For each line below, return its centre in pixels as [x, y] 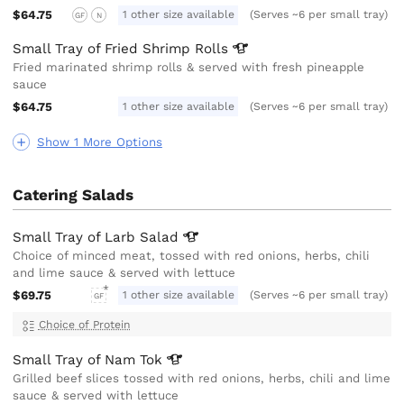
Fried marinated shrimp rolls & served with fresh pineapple [189, 67]
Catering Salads [73, 195]
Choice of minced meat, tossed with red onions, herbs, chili [192, 255]
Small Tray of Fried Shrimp [104, 48]
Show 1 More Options [99, 142]
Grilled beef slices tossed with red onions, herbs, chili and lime [202, 378]
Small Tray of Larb [77, 237]
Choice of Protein [84, 324]
